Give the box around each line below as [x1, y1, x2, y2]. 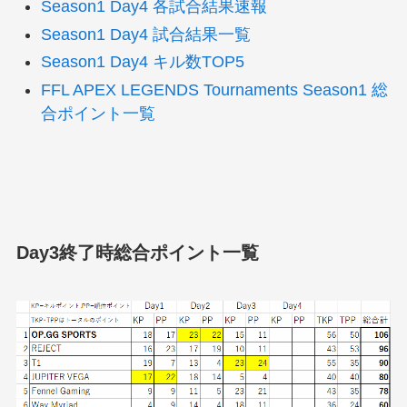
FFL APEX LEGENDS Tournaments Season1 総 [40, 80, 388, 99]
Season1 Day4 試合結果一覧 [40, 25, 251, 44]
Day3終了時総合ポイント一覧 [15, 242, 259, 263]
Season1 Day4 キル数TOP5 [40, 53, 244, 72]
